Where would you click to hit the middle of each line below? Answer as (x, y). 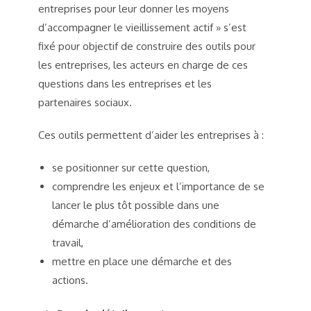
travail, (68, 242)
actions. (70, 280)
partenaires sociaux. (85, 102)
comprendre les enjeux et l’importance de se (158, 186)
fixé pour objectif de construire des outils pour (147, 46)
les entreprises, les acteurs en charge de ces (143, 65)
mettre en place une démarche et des (142, 261)
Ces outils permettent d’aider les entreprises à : (151, 135)
